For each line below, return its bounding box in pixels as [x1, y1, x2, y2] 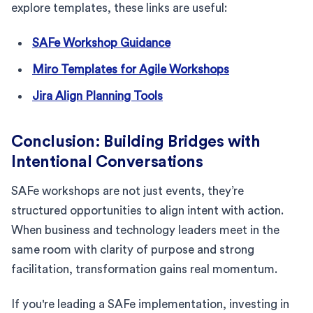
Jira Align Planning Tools [32, 89, 163, 102]
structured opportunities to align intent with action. [11, 204, 284, 217]
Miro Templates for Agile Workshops [32, 63, 229, 75]
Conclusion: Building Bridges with [11, 133, 261, 150]
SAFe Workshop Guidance [32, 36, 170, 49]
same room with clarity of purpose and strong [11, 243, 254, 256]
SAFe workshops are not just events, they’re [11, 184, 244, 197]
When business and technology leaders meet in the [11, 224, 279, 236]
